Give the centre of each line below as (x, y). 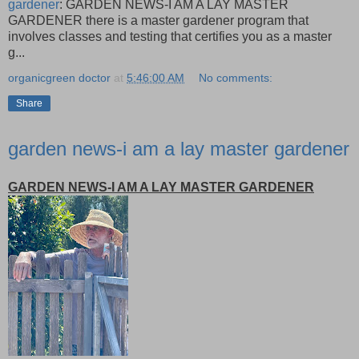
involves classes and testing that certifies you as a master (170, 36)
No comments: (236, 77)
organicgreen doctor (59, 77)
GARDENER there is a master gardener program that (158, 20)
